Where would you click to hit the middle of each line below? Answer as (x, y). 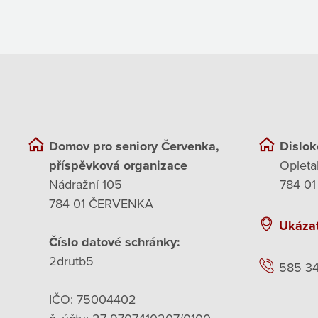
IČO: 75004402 (93, 299)
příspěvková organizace (118, 165)
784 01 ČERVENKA (101, 203)
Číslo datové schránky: (115, 242)
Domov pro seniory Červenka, (134, 146)
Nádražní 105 (86, 184)
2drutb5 (71, 261)
